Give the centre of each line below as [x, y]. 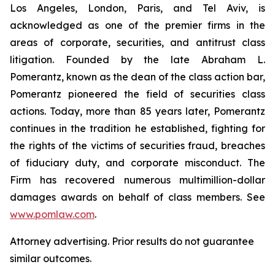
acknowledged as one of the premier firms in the [137, 25]
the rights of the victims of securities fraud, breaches [137, 145]
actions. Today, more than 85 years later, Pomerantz [137, 111]
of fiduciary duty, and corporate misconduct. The [137, 163]
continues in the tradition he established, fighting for [137, 128]
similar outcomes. [51, 258]
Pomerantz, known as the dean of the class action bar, [137, 77]
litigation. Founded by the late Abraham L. [137, 60]
